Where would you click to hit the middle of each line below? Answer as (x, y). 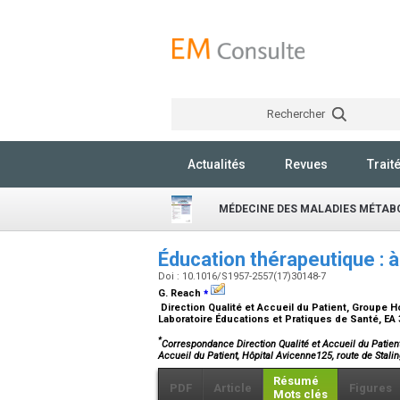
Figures (371, 388)
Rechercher (297, 114)
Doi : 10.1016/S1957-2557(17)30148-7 (243, 276)
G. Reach (181, 293)
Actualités (217, 164)
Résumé (296, 381)
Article (233, 388)
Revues (306, 164)
